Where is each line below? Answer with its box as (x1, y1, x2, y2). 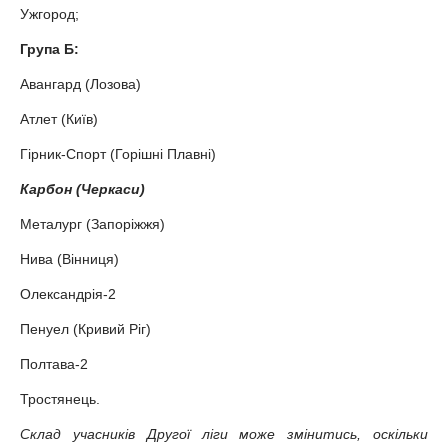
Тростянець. (20, 391, 100, 408)
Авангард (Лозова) (20, 76, 141, 93)
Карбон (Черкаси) (20, 181, 145, 198)
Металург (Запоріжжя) (20, 216, 165, 233)
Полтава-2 (20, 356, 88, 373)
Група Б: (20, 41, 79, 58)
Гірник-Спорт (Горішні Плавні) (20, 146, 216, 163)
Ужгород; (20, 6, 79, 23)
